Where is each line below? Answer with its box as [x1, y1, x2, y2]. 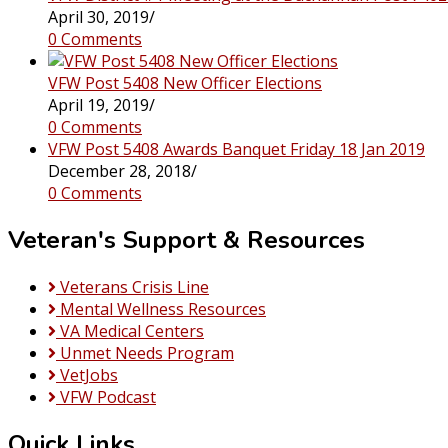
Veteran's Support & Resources [8, 223, 365, 256]
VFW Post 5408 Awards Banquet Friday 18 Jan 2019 [48, 137, 425, 160]
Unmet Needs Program [60, 341, 234, 364]
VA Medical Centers [60, 319, 204, 342]
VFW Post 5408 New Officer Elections [48, 71, 322, 94]
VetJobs [60, 363, 118, 386]
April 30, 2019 [48, 5, 149, 28]
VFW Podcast [60, 385, 156, 408]
